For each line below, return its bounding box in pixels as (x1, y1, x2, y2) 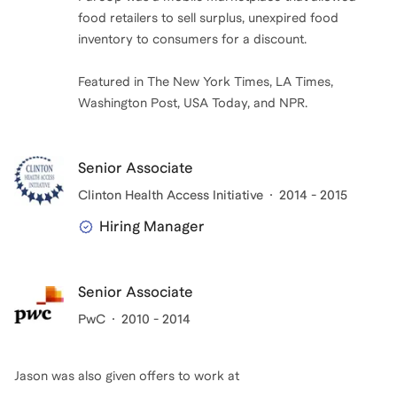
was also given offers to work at (48, 369, 239, 383)
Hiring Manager (99, 218, 205, 235)
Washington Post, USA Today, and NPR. (78, 96, 307, 110)
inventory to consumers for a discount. (78, 32, 307, 46)
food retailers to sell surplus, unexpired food (78, 11, 339, 25)
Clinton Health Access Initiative (78, 188, 263, 202)
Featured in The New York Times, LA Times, (78, 74, 333, 89)
